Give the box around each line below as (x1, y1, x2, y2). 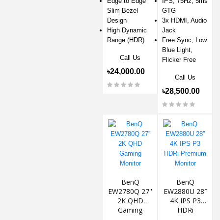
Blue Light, (162, 46, 192, 54)
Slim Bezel (107, 7, 138, 15)
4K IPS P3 (169, 195, 201, 205)
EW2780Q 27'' (108, 186, 152, 196)
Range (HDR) (107, 36, 144, 44)
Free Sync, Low (162, 36, 207, 44)
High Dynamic (107, 27, 147, 34)
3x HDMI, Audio (162, 17, 207, 25)
